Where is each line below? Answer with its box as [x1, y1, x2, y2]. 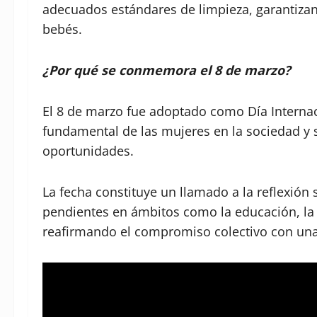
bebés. [42, 21, 82, 38]
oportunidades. [42, 142, 134, 160]
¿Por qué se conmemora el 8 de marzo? [42, 62, 291, 79]
